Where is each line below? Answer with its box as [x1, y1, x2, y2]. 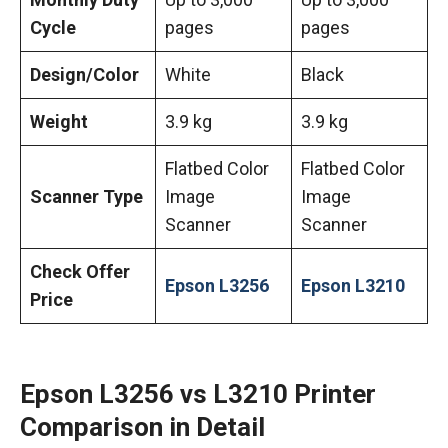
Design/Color [30, 64, 139, 85]
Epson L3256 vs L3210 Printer [20, 379, 376, 409]
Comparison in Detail [20, 412, 265, 442]
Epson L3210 [301, 275, 405, 296]
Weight [30, 111, 88, 132]
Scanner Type [30, 186, 143, 207]
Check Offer [30, 261, 130, 282]
